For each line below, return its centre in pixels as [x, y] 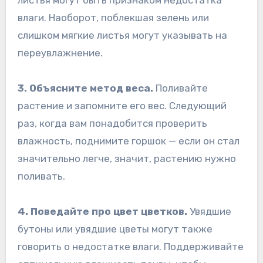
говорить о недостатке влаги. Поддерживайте [130, 246]
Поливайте [180, 88]
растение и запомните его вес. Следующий [122, 105]
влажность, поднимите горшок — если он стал [128, 141]
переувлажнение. [60, 53]
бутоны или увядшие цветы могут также [115, 229]
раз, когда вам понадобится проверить [112, 123]
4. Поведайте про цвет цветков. [102, 211]
